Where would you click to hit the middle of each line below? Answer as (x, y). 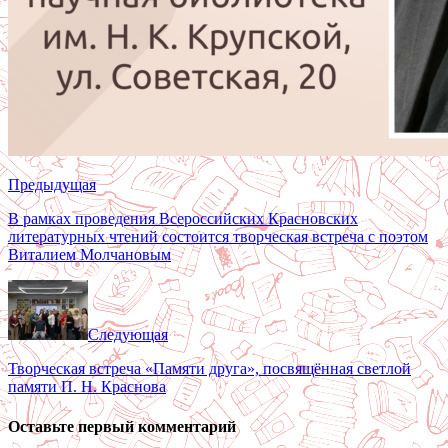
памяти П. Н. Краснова (87, 387)
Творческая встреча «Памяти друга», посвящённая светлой (209, 369)
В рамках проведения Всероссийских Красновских (183, 219)
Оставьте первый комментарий (122, 426)
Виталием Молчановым (89, 255)
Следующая (128, 335)
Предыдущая (52, 185)
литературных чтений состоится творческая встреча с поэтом (218, 237)
